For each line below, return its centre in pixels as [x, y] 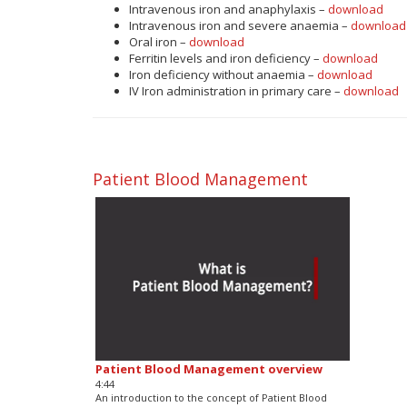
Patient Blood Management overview [208, 368]
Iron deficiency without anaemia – [223, 74]
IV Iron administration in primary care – [236, 90]
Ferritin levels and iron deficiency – [226, 58]
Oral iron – [159, 41]
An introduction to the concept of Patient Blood [211, 397]
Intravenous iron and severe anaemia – [240, 25]
